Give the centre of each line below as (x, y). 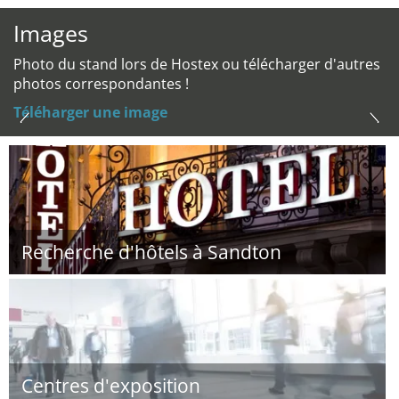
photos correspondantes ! (101, 84)
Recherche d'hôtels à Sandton (151, 252)
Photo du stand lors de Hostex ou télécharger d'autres (197, 64)
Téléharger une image (90, 112)
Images (51, 33)
